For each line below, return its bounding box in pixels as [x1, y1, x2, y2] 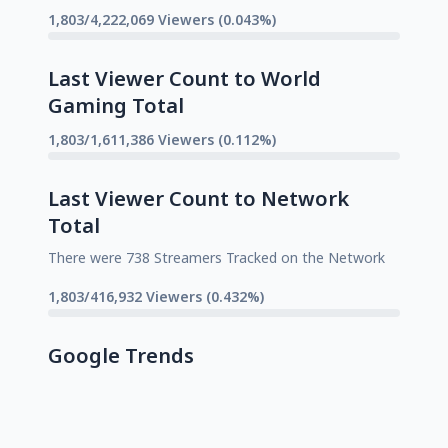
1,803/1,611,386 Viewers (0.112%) [48, 129, 276, 149]
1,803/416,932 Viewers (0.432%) [48, 286, 264, 306]
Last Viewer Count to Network [48, 184, 349, 212]
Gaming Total [48, 91, 184, 119]
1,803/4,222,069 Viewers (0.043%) [48, 9, 276, 29]
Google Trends [48, 341, 194, 369]
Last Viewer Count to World [48, 64, 321, 92]
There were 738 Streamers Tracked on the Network [48, 247, 385, 267]
